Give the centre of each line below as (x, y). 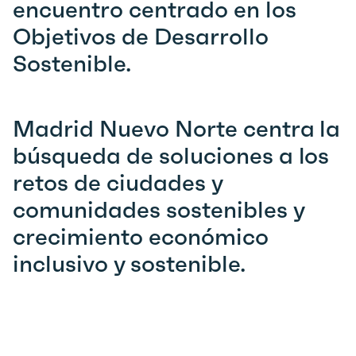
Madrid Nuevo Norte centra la (177, 129)
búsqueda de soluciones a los (171, 156)
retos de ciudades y (118, 183)
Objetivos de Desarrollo (141, 36)
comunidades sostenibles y (159, 210)
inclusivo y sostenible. (129, 264)
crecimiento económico (141, 237)
